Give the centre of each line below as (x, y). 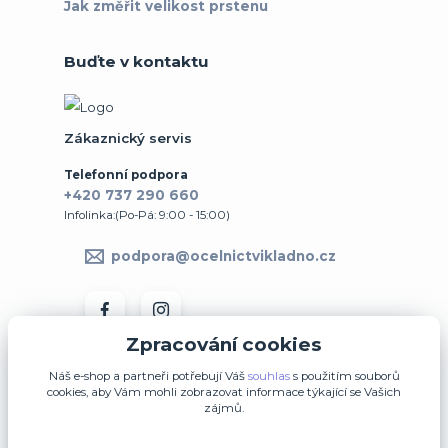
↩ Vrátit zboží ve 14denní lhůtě (224, 424)
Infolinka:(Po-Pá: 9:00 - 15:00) (147, 215)
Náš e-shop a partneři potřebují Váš (148, 376)
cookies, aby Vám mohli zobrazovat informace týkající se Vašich (224, 392)
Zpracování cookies (224, 344)
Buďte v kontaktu (136, 62)
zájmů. (224, 408)
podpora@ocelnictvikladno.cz (223, 256)
